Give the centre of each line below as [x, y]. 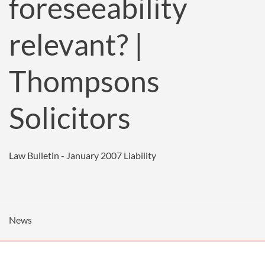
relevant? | [76, 44]
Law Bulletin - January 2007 [65, 155]
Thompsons [84, 81]
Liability [140, 155]
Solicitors [70, 118]
